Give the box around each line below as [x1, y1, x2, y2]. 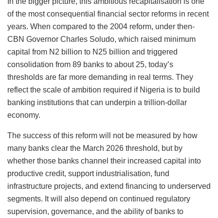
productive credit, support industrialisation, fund [7, 169, 169, 178]
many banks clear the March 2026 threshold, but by [7, 144, 182, 152]
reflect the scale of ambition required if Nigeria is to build [7, 85, 200, 94]
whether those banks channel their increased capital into [7, 156, 201, 165]
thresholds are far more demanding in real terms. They [7, 73, 193, 81]
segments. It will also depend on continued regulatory [7, 194, 190, 203]
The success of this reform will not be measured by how [7, 131, 198, 140]
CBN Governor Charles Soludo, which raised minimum [7, 35, 196, 43]
